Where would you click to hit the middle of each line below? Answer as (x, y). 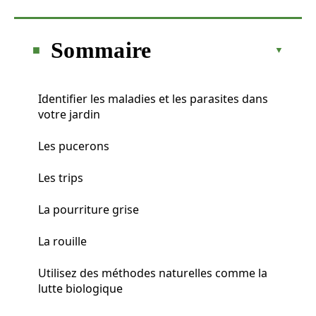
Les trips (61, 177)
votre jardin (69, 114)
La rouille (62, 241)
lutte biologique (80, 288)
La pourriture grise (89, 209)
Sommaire (101, 50)
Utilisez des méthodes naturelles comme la (153, 273)
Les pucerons (74, 146)
